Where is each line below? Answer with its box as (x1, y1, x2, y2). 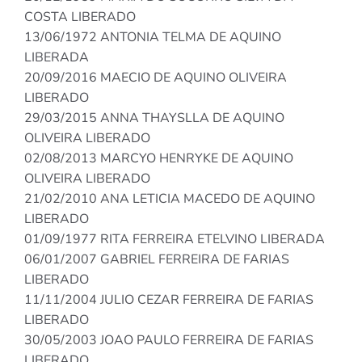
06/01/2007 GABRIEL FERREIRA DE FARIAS (24, 250, 289, 269)
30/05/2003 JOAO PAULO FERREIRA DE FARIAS (24, 331, 314, 350)
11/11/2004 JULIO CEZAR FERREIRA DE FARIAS (24, 291, 314, 309)
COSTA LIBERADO (24, 8, 136, 27)
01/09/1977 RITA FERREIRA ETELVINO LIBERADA (24, 230, 325, 249)
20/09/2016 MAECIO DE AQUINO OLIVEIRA (24, 69, 287, 87)
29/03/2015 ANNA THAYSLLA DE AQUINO (24, 109, 284, 128)
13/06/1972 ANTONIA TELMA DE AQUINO (24, 28, 281, 47)
